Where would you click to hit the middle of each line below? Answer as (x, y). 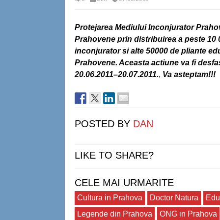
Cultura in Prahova (110, 198)
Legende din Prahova (115, 214)
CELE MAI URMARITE (124, 183)
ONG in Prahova (188, 214)
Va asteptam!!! (189, 74)
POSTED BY (104, 124)
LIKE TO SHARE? (114, 155)
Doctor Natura (174, 198)
